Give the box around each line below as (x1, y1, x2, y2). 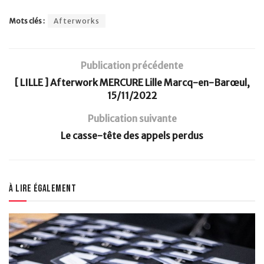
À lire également (9, 182, 76, 194)
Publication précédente (81, 59, 183, 71)
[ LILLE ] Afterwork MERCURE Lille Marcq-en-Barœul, (14, 76, 250, 88)
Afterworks (54, 16, 100, 25)
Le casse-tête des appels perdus (61, 129, 203, 141)
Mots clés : (9, 16, 45, 25)
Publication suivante (87, 112, 177, 124)
